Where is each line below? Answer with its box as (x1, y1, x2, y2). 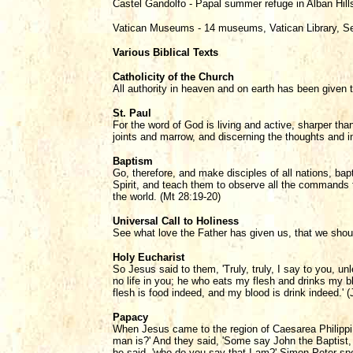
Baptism (113, 155, 153, 167)
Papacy (113, 311, 148, 323)
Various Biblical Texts (113, 46, 218, 58)
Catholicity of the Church (113, 71, 234, 83)
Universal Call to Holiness (113, 215, 239, 227)
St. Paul (113, 107, 151, 119)
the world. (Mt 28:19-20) (113, 191, 221, 203)
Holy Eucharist (113, 251, 184, 263)
